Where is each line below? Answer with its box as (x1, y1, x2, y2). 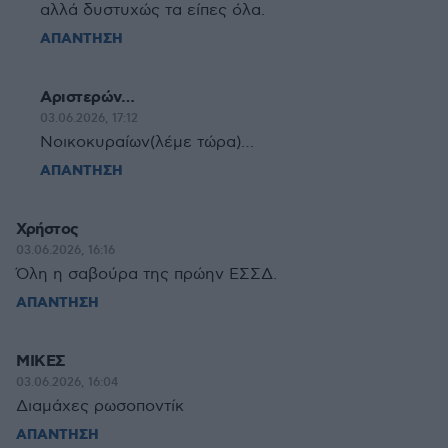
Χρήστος (16, 219, 79, 240)
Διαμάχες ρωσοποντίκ (16, 397, 184, 416)
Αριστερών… (40, 87, 134, 108)
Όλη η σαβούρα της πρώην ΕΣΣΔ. (16, 265, 277, 284)
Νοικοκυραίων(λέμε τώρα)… (40, 133, 254, 152)
